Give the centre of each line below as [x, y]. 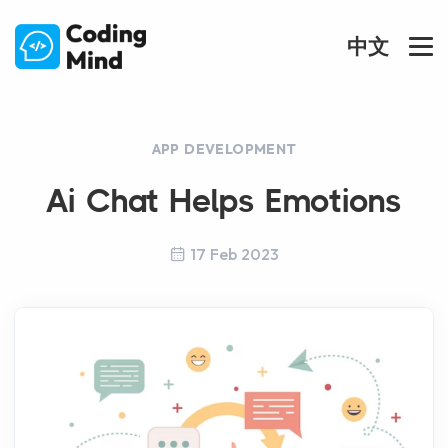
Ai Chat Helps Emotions [224, 200]
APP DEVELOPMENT [224, 149]
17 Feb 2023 [234, 254]
